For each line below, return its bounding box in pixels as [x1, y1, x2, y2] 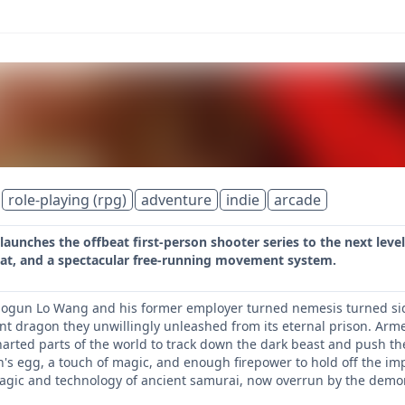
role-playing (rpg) [8, 190, 127, 210]
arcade [274, 190, 321, 210]
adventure [141, 190, 212, 210]
